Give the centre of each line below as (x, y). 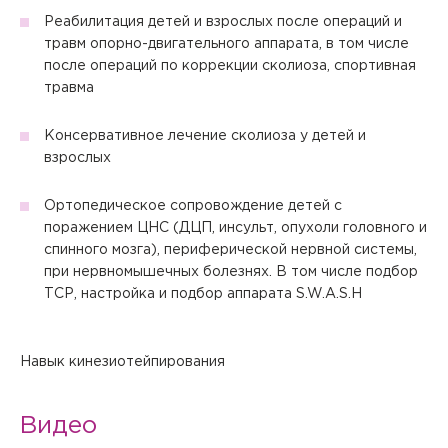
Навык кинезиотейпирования (122, 362)
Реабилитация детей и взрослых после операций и (223, 22)
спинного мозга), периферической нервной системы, (230, 250)
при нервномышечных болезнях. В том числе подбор (231, 272)
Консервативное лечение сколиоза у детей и (205, 136)
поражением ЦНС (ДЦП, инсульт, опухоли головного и (235, 228)
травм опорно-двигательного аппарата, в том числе (226, 44)
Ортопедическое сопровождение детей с (193, 206)
